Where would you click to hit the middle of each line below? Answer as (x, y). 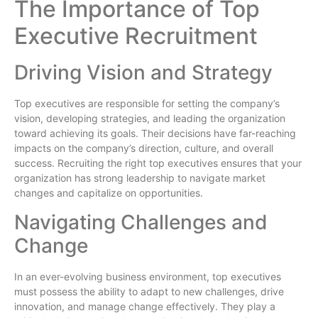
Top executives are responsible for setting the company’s (147, 104)
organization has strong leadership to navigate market (140, 178)
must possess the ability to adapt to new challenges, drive (149, 291)
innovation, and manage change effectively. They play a (145, 306)
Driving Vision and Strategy (143, 73)
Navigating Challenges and (141, 222)
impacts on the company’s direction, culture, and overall (144, 148)
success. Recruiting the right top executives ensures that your (158, 163)
